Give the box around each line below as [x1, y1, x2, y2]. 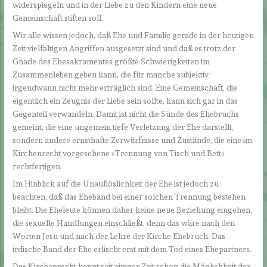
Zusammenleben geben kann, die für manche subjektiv [13, 70, 209, 80]
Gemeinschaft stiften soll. [13, 13, 104, 23]
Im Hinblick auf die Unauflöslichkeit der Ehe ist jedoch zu [13, 178, 219, 188]
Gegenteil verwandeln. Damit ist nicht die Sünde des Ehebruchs [13, 109, 240, 119]
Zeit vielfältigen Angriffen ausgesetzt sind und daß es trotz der [13, 44, 236, 54]
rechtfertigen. [13, 162, 63, 172]
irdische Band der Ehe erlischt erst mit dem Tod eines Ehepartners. [13, 244, 252, 254]
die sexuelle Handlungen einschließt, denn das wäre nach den [13, 218, 235, 228]
